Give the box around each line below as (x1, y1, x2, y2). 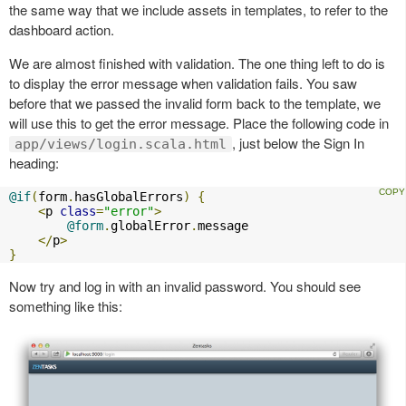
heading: (9, 152, 59, 172)
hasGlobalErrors (74, 188, 183, 204)
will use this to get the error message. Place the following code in (9, 112, 389, 132)
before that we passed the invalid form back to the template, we (9, 92, 381, 112)
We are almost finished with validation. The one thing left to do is (9, 53, 385, 72)
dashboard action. (9, 19, 114, 39)
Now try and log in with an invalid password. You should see (9, 275, 361, 295)
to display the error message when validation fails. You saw (9, 72, 357, 92)
